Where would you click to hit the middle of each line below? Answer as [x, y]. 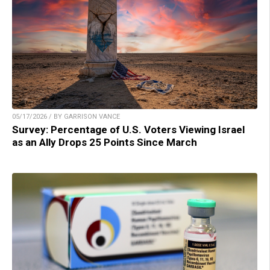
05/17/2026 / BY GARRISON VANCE [66, 116]
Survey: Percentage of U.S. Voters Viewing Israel [128, 129]
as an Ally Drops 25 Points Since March [105, 142]
